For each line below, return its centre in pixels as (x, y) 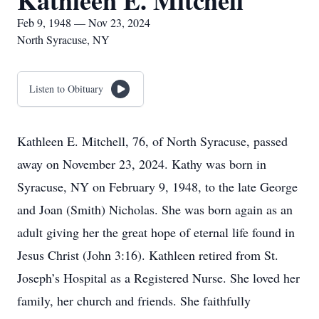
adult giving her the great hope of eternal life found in (156, 232)
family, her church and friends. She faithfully (134, 300)
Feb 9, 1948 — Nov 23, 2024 (84, 22)
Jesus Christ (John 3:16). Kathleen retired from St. (148, 255)
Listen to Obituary (66, 89)
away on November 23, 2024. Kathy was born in (142, 164)
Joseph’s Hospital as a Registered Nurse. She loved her (158, 278)
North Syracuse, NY (63, 40)
